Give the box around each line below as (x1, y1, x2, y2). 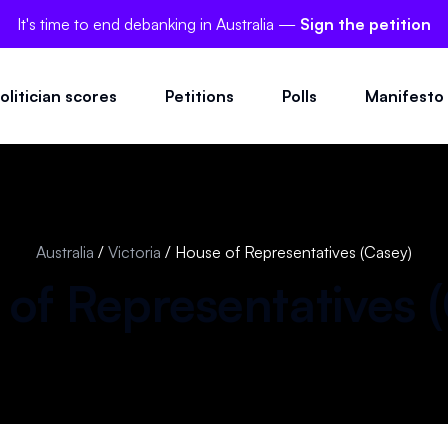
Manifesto (365, 85, 444, 106)
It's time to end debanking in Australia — (17, 14, 300, 34)
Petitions (165, 85, 234, 106)
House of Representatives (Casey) (175, 242, 412, 262)
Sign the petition (300, 14, 431, 34)
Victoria (108, 242, 161, 262)
